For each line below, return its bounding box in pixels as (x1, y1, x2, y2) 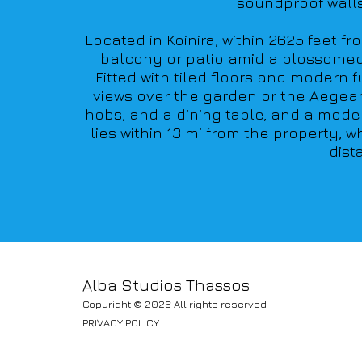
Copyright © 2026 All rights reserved (82, 297, 267, 310)
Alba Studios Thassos (82, 275, 250, 294)
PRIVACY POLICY (82, 315, 159, 329)
